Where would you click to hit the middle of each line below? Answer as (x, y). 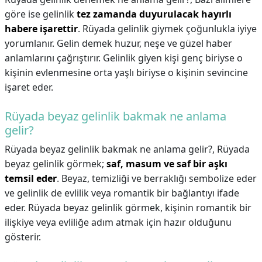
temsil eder (31, 178)
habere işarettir (41, 29)
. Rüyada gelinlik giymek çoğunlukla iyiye (167, 29)
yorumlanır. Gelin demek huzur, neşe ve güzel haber (118, 43)
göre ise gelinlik (41, 14)
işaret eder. (29, 87)
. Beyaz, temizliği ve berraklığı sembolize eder (157, 178)
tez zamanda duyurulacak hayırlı (154, 14)
